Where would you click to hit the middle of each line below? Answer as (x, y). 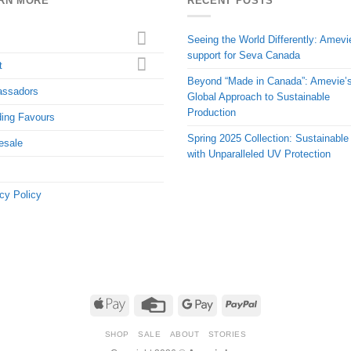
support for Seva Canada (244, 56)
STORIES (227, 335)
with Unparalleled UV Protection (259, 154)
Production (212, 113)
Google (228, 302)
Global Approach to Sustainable (259, 97)
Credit (181, 302)
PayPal (271, 302)
